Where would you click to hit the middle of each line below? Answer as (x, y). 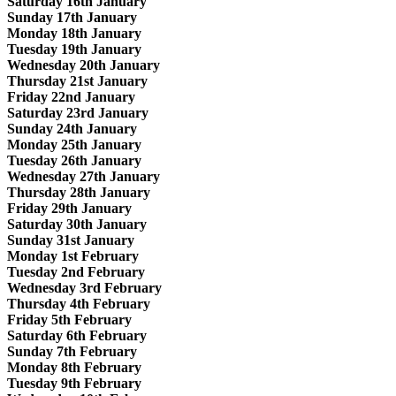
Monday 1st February (73, 255)
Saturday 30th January (77, 224)
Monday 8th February (74, 367)
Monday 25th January (74, 144)
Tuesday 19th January (74, 49)
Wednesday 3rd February (84, 287)
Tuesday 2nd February (76, 271)
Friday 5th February (69, 319)
